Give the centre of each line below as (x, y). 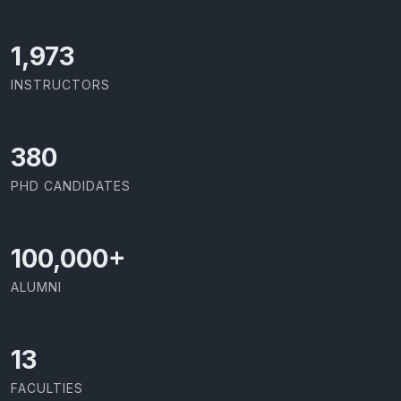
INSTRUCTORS (60, 84)
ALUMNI (36, 286)
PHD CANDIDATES (71, 185)
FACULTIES (47, 388)
